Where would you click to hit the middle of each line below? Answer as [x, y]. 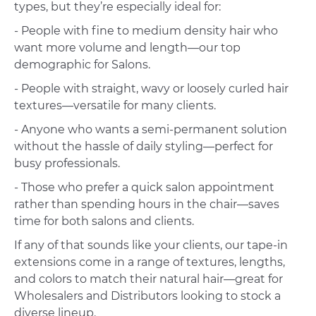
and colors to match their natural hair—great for [148, 279]
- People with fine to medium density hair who [146, 31]
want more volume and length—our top [127, 48]
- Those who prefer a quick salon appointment [144, 188]
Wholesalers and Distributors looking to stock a [147, 296]
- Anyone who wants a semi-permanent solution [151, 130]
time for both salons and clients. [104, 221]
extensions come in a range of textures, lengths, [150, 262]
